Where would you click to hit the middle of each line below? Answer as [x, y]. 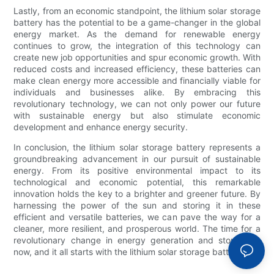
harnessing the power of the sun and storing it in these [137, 206]
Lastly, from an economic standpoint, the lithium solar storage [137, 11]
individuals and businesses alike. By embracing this [137, 92]
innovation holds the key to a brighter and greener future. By [137, 194]
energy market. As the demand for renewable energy [137, 34]
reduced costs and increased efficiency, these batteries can [137, 69]
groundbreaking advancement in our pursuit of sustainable [137, 159]
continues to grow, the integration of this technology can [137, 46]
